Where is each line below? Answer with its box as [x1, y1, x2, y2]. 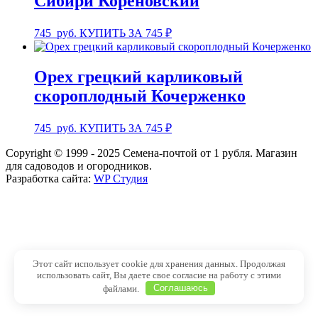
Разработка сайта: [6, 172, 94, 185]
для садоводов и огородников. [6, 159, 152, 172]
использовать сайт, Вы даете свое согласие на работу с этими [37, 269, 281, 280]
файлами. [102, 283, 141, 294]
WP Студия [94, 172, 148, 185]
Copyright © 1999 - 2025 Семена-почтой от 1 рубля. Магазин [6, 146, 297, 159]
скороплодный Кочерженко [34, 86, 246, 105]
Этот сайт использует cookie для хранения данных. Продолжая [33, 258, 285, 269]
